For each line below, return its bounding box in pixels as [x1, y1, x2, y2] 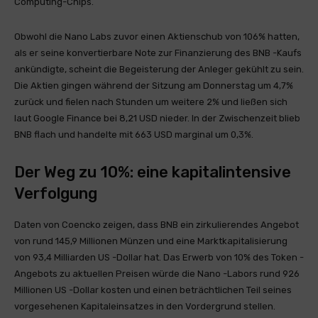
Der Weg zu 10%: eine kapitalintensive [14, 163, 291, 182]
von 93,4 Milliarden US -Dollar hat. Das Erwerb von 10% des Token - [14, 252, 304, 263]
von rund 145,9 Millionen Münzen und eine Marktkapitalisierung [14, 236, 287, 246]
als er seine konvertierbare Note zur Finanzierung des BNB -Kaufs [14, 48, 302, 58]
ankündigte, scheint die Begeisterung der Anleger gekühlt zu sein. [14, 64, 304, 75]
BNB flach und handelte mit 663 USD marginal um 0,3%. [14, 129, 253, 140]
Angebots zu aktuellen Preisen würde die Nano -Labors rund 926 [14, 268, 300, 279]
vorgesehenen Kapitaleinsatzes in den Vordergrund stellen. [14, 301, 275, 312]
